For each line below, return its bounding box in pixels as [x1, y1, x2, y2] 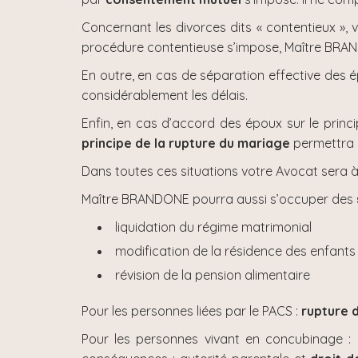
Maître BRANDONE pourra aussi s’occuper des [82, 191, 356, 207]
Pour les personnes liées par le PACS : [82, 303, 301, 319]
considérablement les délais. [82, 87, 248, 103]
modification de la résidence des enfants [115, 243, 356, 259]
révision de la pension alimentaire [115, 267, 310, 283]
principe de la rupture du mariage [82, 135, 293, 151]
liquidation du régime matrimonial [115, 219, 312, 235]
